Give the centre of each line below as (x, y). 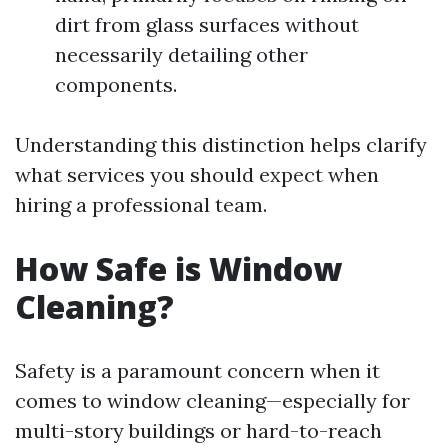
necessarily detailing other (181, 54)
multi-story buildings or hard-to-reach (198, 430)
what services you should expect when (197, 174)
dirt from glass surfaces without (207, 24)
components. (116, 84)
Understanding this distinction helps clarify (221, 144)
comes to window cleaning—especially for (212, 400)
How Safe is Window (178, 268)
